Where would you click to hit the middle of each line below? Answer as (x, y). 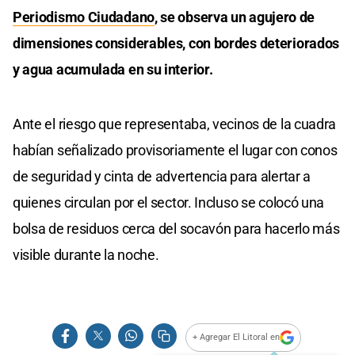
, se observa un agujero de (235, 17)
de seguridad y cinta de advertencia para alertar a (162, 176)
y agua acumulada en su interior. (113, 69)
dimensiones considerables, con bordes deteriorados (176, 43)
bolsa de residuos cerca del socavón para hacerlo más (176, 228)
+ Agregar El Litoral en (237, 338)
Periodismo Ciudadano (84, 17)
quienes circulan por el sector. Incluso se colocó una (169, 202)
